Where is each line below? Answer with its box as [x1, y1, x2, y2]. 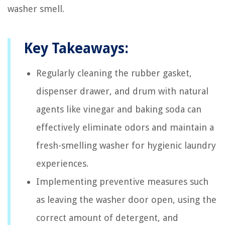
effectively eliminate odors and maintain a [36, 122, 214, 133]
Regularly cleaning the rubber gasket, [36, 68, 192, 78]
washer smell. [8, 4, 64, 14]
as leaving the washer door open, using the [36, 194, 216, 205]
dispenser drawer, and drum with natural [36, 86, 208, 96]
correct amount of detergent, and [36, 212, 178, 223]
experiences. [36, 158, 88, 169]
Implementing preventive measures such [36, 176, 208, 187]
